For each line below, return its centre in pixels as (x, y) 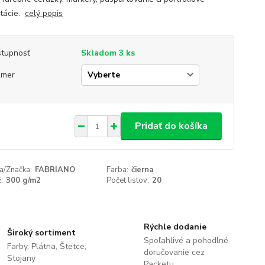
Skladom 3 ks (108, 53)
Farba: (118, 170)
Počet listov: (128, 180)
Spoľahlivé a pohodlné (186, 240)
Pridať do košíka (171, 126)
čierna (143, 170)
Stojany (22, 258)
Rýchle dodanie (175, 227)
